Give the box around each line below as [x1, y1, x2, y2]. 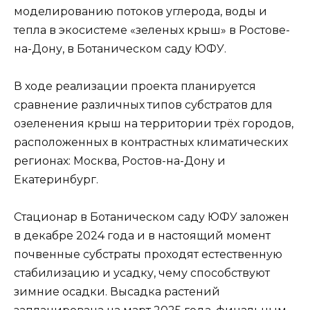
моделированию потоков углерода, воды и [14, 4, 267, 18]
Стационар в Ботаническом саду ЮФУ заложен [14, 210, 289, 224]
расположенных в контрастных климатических [14, 136, 288, 149]
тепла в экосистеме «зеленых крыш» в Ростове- [14, 23, 290, 37]
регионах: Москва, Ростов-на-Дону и [14, 154, 226, 168]
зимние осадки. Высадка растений [14, 285, 220, 299]
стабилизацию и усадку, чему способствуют [14, 266, 270, 280]
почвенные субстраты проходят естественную [14, 248, 282, 262]
